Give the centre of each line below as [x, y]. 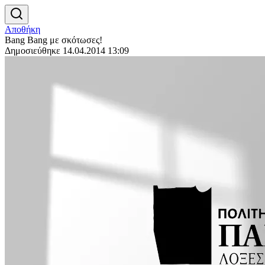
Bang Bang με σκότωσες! [54, 40]
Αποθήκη [22, 29]
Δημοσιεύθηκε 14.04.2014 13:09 [67, 51]
